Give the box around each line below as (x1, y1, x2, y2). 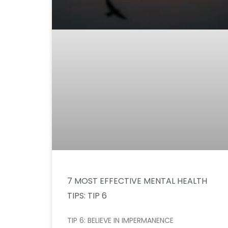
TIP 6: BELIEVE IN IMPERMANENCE (67, 215, 174, 226)
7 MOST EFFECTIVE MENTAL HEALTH (67, 175, 207, 187)
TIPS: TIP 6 (67, 190, 107, 202)
